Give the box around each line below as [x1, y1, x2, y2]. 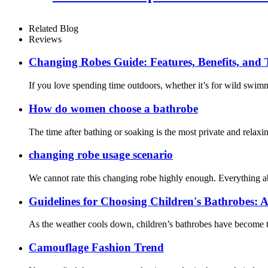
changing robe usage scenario [29, 148, 173, 162]
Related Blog [29, 23, 78, 33]
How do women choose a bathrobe [29, 102, 198, 115]
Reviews [29, 33, 62, 44]
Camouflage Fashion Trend [29, 241, 164, 254]
